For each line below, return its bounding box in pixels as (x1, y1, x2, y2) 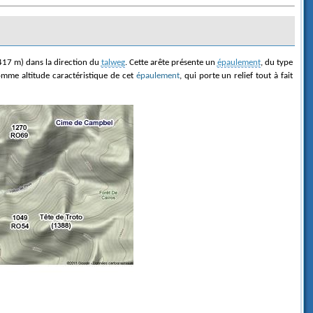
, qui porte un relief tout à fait (179, 71, 293, 80)
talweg (101, 57, 125, 67)
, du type (260, 57, 293, 67)
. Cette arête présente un (124, 57, 217, 67)
